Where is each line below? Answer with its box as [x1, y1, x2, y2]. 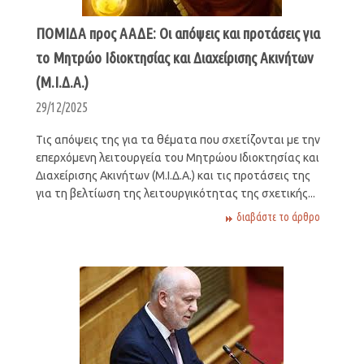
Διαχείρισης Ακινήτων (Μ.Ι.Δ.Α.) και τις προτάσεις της [35, 168, 310, 182]
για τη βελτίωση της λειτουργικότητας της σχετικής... [35, 186, 315, 200]
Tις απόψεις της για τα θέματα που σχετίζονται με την [35, 132, 320, 146]
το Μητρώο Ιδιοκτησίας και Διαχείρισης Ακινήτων [35, 48, 314, 67]
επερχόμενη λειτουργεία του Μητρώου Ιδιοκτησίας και [35, 150, 319, 164]
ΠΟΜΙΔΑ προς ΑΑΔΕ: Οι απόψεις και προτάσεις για [35, 24, 320, 42]
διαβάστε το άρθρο [236, 210, 321, 223]
